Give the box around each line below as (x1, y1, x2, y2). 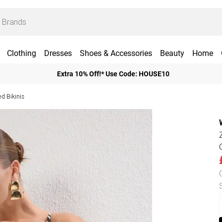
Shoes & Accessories (79, 49, 152, 58)
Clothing (6, 49, 36, 58)
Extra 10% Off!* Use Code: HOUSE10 (56, 69, 169, 78)
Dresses (44, 49, 72, 58)
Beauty (160, 49, 184, 58)
